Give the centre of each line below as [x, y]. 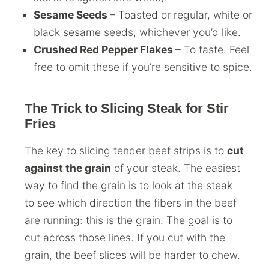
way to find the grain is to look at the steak [128, 185]
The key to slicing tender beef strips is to [126, 150]
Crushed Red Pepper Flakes [104, 49]
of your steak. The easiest [176, 168]
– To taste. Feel [212, 49]
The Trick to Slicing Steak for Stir [127, 108]
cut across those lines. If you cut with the [125, 237]
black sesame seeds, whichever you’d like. [137, 32]
